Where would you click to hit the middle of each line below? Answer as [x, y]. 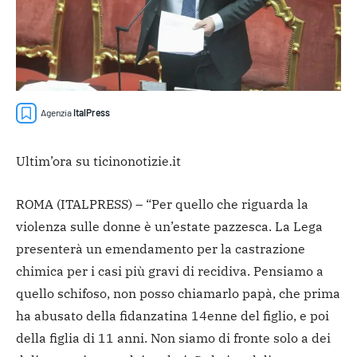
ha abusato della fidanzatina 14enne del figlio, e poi [173, 315]
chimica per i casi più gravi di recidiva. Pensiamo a [170, 271]
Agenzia [56, 112]
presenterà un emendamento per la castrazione [161, 248]
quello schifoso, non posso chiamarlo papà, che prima [178, 293]
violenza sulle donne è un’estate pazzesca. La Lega [169, 226]
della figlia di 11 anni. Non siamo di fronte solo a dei [173, 337]
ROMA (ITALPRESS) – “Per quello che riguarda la [162, 204]
